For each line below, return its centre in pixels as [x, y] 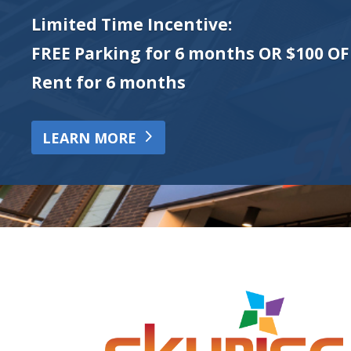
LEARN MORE [89, 138]
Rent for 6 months [109, 82]
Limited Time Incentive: [132, 24]
